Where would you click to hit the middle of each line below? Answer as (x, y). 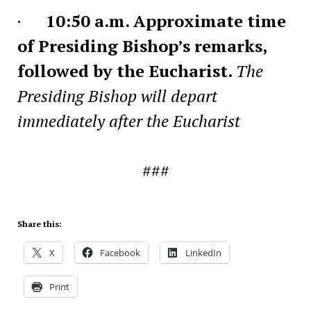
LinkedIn (203, 252)
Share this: (39, 224)
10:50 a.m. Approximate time (166, 20)
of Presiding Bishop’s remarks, (142, 45)
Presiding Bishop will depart (117, 95)
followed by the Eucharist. (126, 70)
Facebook (120, 252)
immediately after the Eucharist (128, 120)
